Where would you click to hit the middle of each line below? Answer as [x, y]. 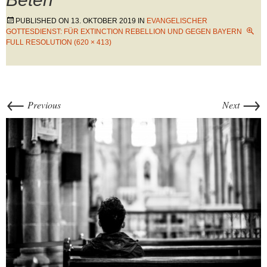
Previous [43, 105]
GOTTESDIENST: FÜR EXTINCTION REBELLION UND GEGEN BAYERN [124, 32]
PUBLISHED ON [43, 21]
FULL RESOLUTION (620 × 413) [59, 42]
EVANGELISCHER [177, 21]
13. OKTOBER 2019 [103, 21]
